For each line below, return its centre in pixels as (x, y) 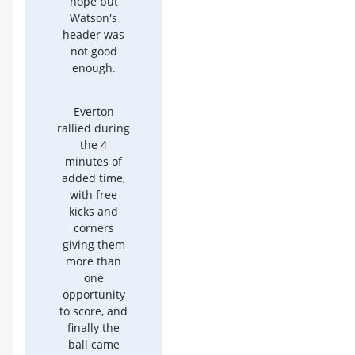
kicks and (94, 211)
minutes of (94, 161)
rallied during (94, 128)
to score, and (94, 311)
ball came (94, 344)
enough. (94, 67)
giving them (94, 244)
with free (94, 195)
